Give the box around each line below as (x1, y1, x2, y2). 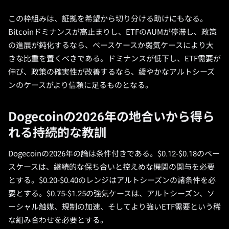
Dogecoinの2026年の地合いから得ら (8, 110, 215, 124)
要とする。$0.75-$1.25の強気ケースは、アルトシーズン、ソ (8, 189, 215, 198)
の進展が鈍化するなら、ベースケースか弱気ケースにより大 (8, 41, 214, 50)
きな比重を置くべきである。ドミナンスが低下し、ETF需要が (8, 54, 221, 63)
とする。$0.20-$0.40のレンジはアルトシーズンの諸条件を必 (8, 176, 216, 185)
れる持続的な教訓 (8, 126, 106, 140)
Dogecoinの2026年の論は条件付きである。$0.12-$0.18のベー (8, 149, 220, 158)
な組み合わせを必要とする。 (8, 216, 108, 225)
